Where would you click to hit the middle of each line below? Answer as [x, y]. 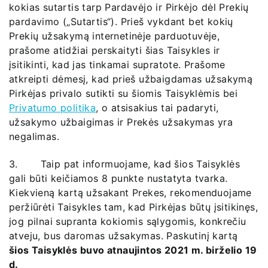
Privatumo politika [53, 107]
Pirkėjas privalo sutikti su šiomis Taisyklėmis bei [125, 93]
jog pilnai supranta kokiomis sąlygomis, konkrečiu [128, 222]
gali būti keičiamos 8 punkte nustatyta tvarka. [118, 179]
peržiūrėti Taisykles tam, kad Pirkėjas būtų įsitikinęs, [133, 207]
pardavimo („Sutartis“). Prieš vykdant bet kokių [121, 21]
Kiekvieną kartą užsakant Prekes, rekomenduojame [130, 193]
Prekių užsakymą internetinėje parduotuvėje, [115, 36]
